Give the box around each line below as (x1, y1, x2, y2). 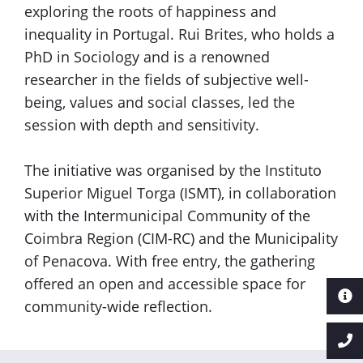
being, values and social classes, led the (24, 92, 295, 113)
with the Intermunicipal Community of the (24, 206, 310, 226)
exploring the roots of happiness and (24, 2, 276, 22)
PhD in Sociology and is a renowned (24, 47, 270, 67)
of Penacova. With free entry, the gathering (24, 251, 315, 271)
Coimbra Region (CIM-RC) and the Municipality (24, 228, 338, 249)
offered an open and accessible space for (24, 274, 305, 294)
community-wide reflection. (24, 297, 212, 317)
